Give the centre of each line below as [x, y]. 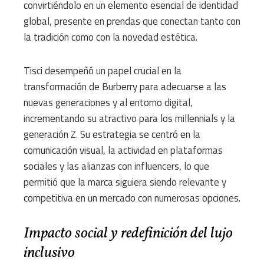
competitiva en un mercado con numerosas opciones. [132, 198]
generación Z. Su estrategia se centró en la [112, 135]
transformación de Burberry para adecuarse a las [125, 87]
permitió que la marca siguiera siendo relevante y [125, 182]
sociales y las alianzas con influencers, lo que [116, 166]
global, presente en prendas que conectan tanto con [132, 22]
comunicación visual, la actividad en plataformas [123, 151]
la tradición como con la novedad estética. [110, 37]
